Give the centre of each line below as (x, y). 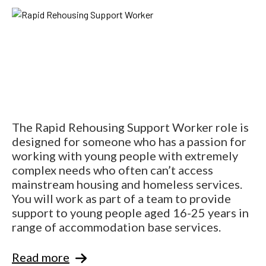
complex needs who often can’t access (113, 170)
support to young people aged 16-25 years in (130, 212)
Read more (41, 257)
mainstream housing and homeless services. (127, 184)
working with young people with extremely (125, 155)
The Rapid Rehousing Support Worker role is (130, 127)
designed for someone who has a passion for (129, 141)
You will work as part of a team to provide (121, 198)
